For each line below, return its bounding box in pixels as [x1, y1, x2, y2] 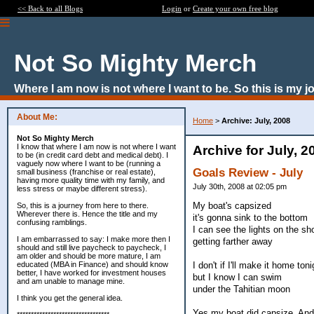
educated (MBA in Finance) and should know [17, 260, 168, 268]
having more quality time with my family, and [17, 176, 165, 184]
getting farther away [193, 235, 273, 247]
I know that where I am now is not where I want [17, 142, 176, 151]
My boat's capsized [193, 200, 271, 211]
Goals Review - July [193, 166, 303, 179]
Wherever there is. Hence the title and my [17, 210, 158, 218]
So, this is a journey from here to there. [17, 201, 149, 210]
